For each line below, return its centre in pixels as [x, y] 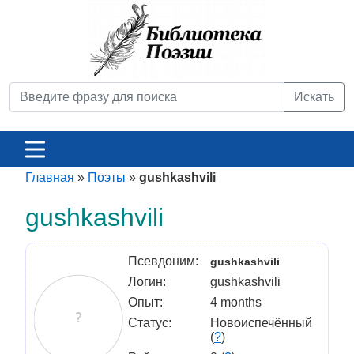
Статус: [150, 323]
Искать [314, 97]
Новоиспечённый [261, 323]
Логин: [147, 282]
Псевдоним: [163, 261]
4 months [236, 302]
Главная [50, 177]
